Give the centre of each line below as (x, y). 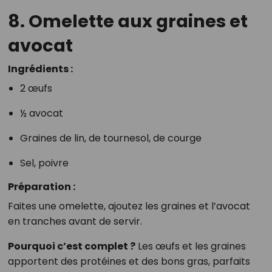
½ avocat (41, 113)
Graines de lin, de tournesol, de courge (110, 138)
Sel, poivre (44, 163)
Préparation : (41, 186)
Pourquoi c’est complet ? (71, 246)
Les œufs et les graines (190, 246)
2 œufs (36, 88)
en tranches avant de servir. (75, 221)
